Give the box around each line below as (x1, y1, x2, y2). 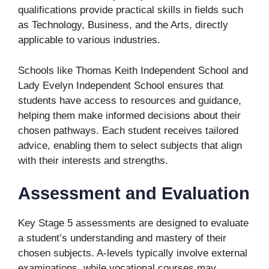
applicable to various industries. (18, 34, 160, 46)
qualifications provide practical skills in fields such (18, 4, 243, 16)
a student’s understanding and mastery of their (18, 232, 226, 244)
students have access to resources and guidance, (18, 94, 241, 106)
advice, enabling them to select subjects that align (18, 139, 242, 151)
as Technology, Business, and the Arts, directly (18, 19, 228, 31)
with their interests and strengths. (18, 154, 168, 166)
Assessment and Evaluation (18, 184, 250, 203)
